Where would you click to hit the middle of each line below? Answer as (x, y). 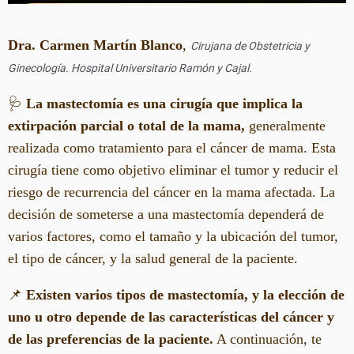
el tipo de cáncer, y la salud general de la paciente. (153, 259)
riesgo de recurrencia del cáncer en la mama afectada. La (171, 192)
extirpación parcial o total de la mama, (126, 126)
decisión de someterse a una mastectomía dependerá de (166, 215)
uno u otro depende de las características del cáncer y (171, 317)
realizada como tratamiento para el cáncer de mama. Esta (172, 148)
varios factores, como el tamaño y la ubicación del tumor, (173, 237)
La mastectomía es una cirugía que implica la (164, 104)
